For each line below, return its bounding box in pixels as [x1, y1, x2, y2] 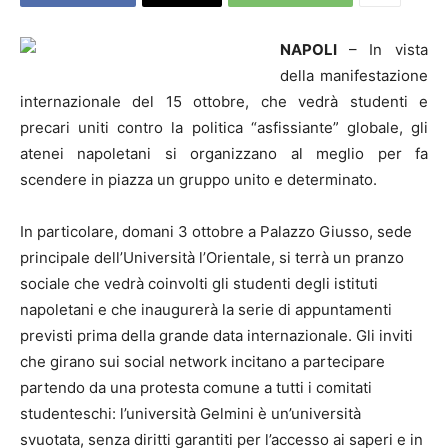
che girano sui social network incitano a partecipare [20, 352, 385, 372]
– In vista [348, 40, 429, 60]
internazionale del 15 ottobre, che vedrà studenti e [20, 92, 428, 112]
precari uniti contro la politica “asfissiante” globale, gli [20, 118, 428, 138]
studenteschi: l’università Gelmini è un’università [20, 404, 361, 424]
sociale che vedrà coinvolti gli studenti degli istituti [20, 274, 378, 294]
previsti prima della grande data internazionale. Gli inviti [20, 326, 413, 346]
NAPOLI [280, 40, 349, 60]
